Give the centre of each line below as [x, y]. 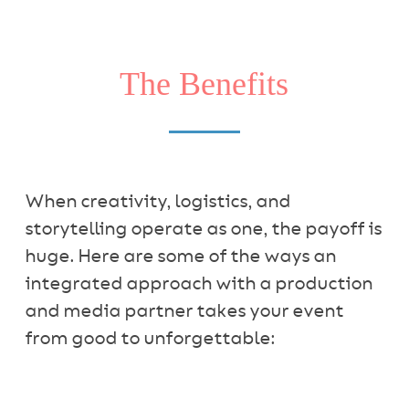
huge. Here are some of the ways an [180, 257]
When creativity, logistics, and [157, 202]
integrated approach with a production [198, 284]
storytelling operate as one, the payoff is [203, 230]
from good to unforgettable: [149, 339]
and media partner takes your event [184, 312]
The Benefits [204, 84]
